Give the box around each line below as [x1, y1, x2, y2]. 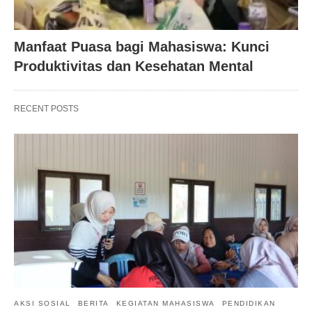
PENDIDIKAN [221, 299, 276, 308]
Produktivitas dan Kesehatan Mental [14, 58, 253, 74]
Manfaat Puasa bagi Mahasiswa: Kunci [14, 38, 270, 54]
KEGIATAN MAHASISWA [116, 299, 215, 308]
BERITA [77, 299, 109, 308]
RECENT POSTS [14, 103, 79, 114]
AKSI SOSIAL [14, 299, 71, 308]
